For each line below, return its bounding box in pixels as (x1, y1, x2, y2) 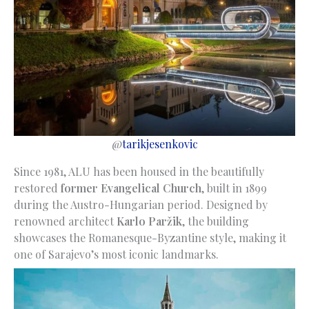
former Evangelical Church (61, 180, 201, 195)
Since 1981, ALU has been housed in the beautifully (14, 163, 264, 179)
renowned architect (14, 213, 117, 228)
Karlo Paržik (117, 213, 182, 228)
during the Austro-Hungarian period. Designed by (14, 197, 268, 212)
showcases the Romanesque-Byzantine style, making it (14, 230, 286, 245)
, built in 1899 (201, 180, 267, 195)
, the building (182, 213, 249, 228)
